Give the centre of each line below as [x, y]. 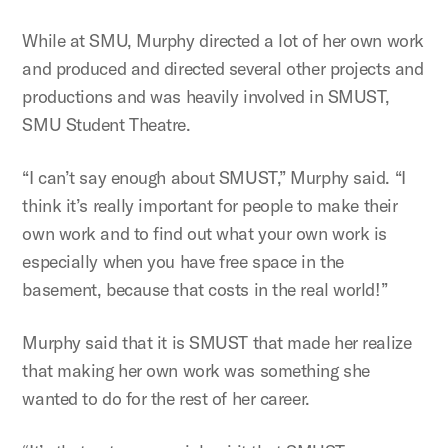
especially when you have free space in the [183, 261]
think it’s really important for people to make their [210, 205]
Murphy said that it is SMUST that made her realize [217, 342]
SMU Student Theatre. [106, 124]
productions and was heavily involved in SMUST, [206, 96]
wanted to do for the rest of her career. [166, 398]
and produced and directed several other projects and [223, 68]
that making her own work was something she [196, 370]
